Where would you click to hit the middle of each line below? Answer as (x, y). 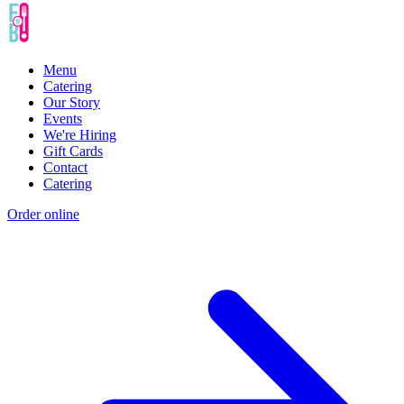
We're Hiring (80, 134)
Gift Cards (73, 151)
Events (63, 118)
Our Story (72, 102)
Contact (65, 167)
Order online (43, 214)
